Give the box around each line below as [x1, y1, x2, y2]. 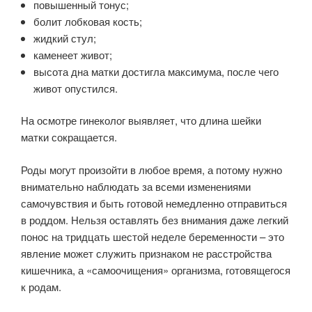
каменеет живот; [33, 47, 112, 62]
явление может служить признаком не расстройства [21, 245, 272, 260]
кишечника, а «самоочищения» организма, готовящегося [21, 262, 290, 277]
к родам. [21, 279, 61, 294]
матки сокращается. [21, 130, 117, 145]
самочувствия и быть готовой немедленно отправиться [21, 195, 287, 210]
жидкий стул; [33, 30, 96, 45]
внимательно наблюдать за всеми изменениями [21, 178, 251, 194]
